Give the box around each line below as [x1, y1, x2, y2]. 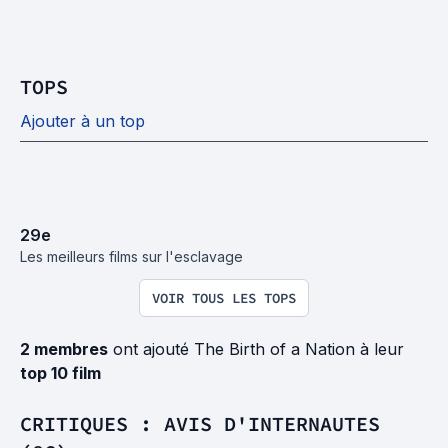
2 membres [20, 338, 108, 359]
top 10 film [20, 362, 101, 383]
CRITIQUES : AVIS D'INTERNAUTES [20, 410, 380, 436]
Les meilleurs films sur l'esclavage [20, 247, 243, 265]
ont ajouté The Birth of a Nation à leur [108, 338, 404, 359]
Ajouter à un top [20, 110, 145, 131]
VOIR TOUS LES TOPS [152, 288, 296, 307]
